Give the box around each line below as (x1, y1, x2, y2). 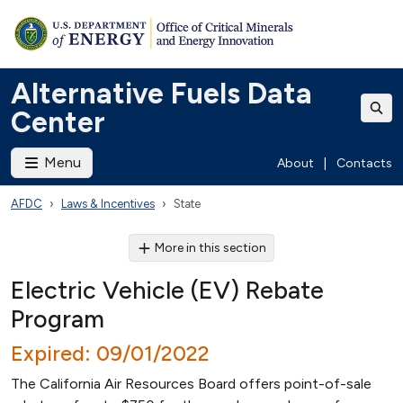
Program (11, 304, 104, 334)
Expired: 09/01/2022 (11, 341, 210, 366)
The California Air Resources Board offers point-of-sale (11, 375, 372, 392)
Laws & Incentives (61, 197, 155, 210)
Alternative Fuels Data (11, 76, 312, 111)
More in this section (155, 240, 267, 255)
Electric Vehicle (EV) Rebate (11, 275, 324, 305)
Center (11, 105, 105, 139)
